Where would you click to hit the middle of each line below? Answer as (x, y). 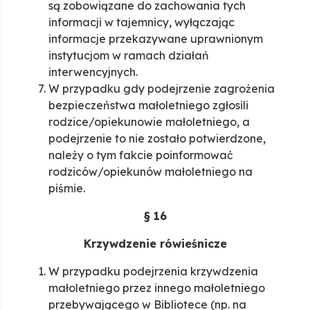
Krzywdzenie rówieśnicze (155, 244)
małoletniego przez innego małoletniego (157, 288)
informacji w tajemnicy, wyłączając (142, 22)
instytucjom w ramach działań (129, 56)
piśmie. (67, 189)
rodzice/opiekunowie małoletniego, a (149, 122)
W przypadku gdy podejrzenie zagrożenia (162, 89)
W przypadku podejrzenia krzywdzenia (153, 272)
